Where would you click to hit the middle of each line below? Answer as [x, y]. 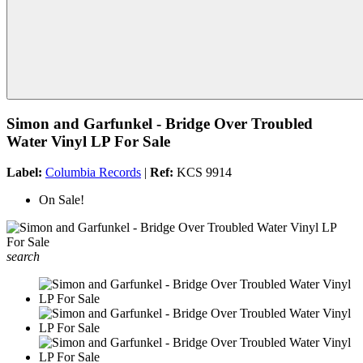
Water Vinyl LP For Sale [88, 141]
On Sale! [62, 200]
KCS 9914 [203, 173]
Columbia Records [93, 173]
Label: [24, 173]
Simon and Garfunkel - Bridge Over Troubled [160, 123]
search [23, 257]
